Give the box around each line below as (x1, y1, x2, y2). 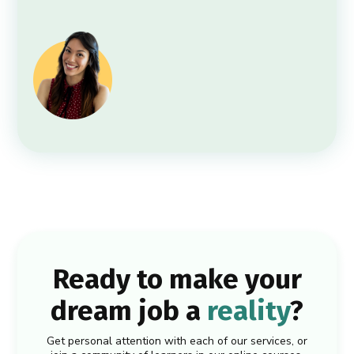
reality (207, 293, 290, 327)
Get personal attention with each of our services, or (47, 333, 307, 348)
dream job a (51, 293, 207, 327)
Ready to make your (52, 262, 302, 296)
